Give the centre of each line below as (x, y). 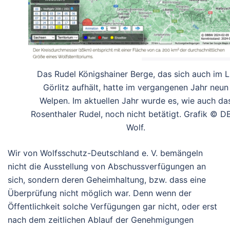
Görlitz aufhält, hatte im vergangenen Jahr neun (136, 87)
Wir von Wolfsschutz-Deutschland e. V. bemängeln (105, 153)
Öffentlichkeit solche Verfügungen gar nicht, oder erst (112, 206)
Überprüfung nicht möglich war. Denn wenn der (100, 193)
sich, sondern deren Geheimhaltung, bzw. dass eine (107, 179)
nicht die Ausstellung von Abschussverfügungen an (107, 166)
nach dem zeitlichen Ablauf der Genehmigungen (101, 219)
